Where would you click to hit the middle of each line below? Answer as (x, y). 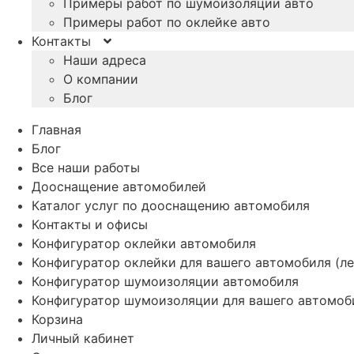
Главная (56, 129)
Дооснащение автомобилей (119, 186)
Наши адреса (105, 60)
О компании (101, 79)
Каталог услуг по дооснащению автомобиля (171, 205)
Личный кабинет (83, 338)
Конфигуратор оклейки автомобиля (144, 243)
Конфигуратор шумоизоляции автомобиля (165, 281)
